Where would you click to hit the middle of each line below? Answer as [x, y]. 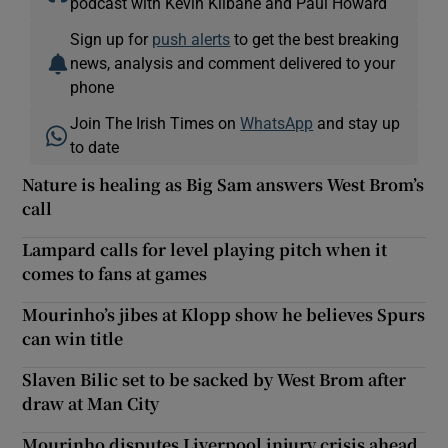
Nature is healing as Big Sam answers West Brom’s [223, 184]
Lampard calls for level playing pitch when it [205, 249]
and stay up [357, 122]
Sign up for [111, 38]
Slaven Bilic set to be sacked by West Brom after [214, 379]
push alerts [191, 38]
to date [95, 146]
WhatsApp [277, 122]
